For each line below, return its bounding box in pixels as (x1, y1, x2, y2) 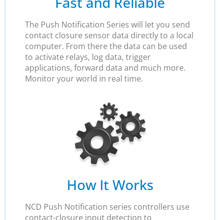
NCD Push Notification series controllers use (25, 201, 190, 213)
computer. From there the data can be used (25, 40, 187, 52)
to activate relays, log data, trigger (25, 51, 151, 62)
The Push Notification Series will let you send (25, 19, 190, 30)
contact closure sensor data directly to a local (25, 29, 193, 41)
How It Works (66, 175, 154, 194)
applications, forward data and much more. (25, 62, 186, 73)
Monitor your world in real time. (25, 73, 143, 84)
